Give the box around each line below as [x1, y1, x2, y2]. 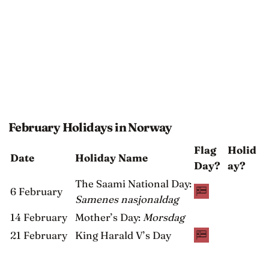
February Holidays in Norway [8, 119, 172, 134]
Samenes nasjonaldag [75, 192, 178, 205]
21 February [10, 228, 67, 241]
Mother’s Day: [75, 210, 143, 223]
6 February [10, 184, 62, 198]
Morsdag [143, 210, 184, 223]
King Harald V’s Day [75, 228, 171, 241]
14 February [10, 210, 67, 223]
